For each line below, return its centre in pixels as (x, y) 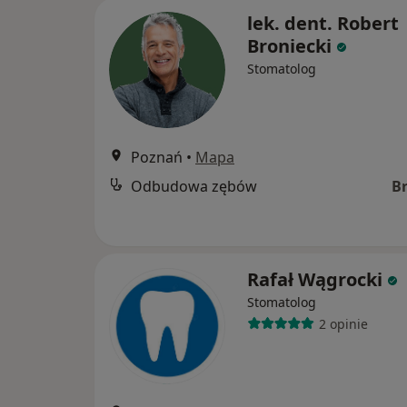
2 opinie (343, 323)
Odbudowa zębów (194, 186)
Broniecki (289, 46)
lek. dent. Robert (323, 23)
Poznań (157, 157)
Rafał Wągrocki (315, 279)
